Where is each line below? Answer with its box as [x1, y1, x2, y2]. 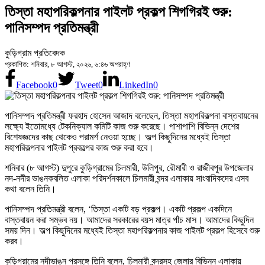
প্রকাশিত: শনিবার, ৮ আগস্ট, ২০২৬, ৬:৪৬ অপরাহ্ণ [5, 60, 130, 69]
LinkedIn [118, 80, 153, 91]
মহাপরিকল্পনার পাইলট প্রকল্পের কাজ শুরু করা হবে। [5, 143, 154, 153]
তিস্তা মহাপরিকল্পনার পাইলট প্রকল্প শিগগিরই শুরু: [5, 4, 232, 20]
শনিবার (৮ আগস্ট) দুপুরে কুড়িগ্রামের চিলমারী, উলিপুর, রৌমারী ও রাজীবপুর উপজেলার [5, 163, 253, 173]
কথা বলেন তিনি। [5, 184, 56, 195]
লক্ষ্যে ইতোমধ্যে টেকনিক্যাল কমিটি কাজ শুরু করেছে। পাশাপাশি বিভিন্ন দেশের [5, 121, 239, 132]
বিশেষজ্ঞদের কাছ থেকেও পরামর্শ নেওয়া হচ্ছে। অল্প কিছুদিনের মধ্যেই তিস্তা [5, 132, 231, 143]
